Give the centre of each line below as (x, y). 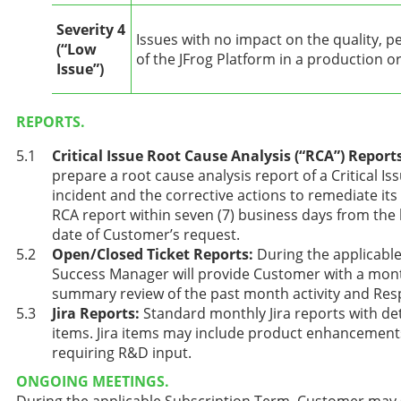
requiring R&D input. (122, 353)
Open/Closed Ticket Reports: (153, 255)
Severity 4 (91, 30)
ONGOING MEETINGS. (93, 381)
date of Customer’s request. (146, 235)
